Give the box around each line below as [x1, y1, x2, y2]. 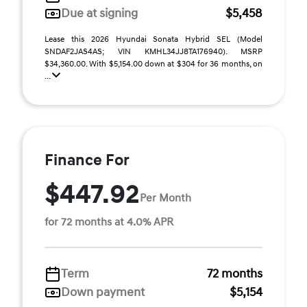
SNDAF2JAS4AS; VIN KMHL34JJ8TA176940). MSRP [45, 47, 262, 57]
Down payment [61, 284, 145, 300]
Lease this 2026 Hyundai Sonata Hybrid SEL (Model [45, 34, 262, 45]
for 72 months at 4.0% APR [45, 215, 173, 229]
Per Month [140, 191, 191, 205]
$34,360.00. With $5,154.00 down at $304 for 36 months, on [45, 59, 262, 69]
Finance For [45, 151, 130, 170]
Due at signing [61, 5, 138, 21]
